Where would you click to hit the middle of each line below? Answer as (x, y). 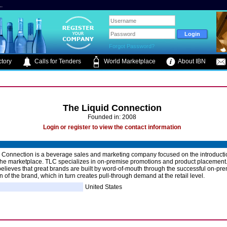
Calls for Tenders (57, 62)
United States (104, 187)
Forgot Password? (132, 46)
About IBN (191, 62)
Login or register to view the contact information (112, 127)
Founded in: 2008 (112, 117)
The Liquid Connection (112, 108)
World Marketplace (129, 62)
